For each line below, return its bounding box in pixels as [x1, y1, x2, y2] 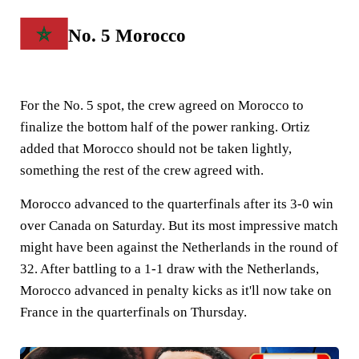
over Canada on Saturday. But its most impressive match [20, 217, 338, 233]
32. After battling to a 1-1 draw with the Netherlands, [20, 260, 319, 276]
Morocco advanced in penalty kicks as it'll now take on [20, 282, 332, 298]
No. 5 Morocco [68, 25, 186, 46]
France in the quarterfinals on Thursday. [20, 304, 250, 320]
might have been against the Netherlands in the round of [20, 239, 338, 255]
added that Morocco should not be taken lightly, [20, 140, 292, 156]
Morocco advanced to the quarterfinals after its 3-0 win [20, 196, 333, 212]
